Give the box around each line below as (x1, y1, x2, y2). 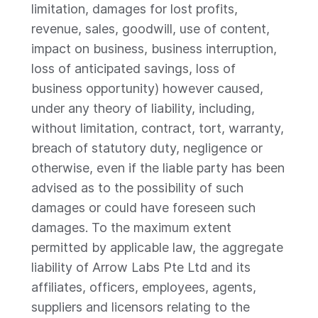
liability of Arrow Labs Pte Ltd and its (31, 260, 251, 275)
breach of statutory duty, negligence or (31, 141, 263, 155)
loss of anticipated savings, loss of (31, 61, 236, 76)
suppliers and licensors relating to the (31, 300, 250, 314)
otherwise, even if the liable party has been (31, 160, 285, 175)
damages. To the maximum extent (31, 220, 231, 235)
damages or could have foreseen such (31, 200, 256, 215)
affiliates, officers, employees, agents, (31, 280, 256, 295)
